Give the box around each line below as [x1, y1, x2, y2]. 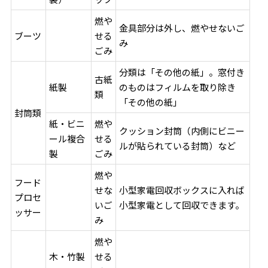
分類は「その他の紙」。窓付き [119, 65, 245, 78]
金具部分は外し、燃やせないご [119, 21, 245, 34]
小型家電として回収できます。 [119, 198, 245, 211]
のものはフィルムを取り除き [119, 80, 236, 93]
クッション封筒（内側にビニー [119, 124, 245, 137]
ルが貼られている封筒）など [119, 139, 236, 152]
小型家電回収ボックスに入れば [119, 183, 245, 196]
